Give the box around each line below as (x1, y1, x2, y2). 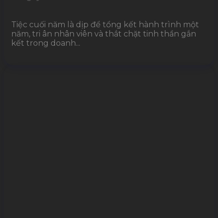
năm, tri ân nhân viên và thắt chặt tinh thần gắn (11, 29, 196, 38)
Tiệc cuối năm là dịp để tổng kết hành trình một (11, 19, 199, 29)
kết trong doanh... (11, 38, 80, 48)
